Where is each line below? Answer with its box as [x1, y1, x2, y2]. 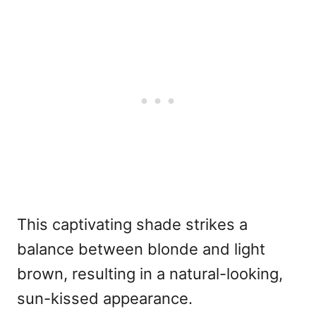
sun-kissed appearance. [17, 288, 193, 308]
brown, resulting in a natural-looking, [17, 264, 283, 283]
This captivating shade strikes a [17, 214, 248, 233]
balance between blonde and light [17, 239, 265, 258]
